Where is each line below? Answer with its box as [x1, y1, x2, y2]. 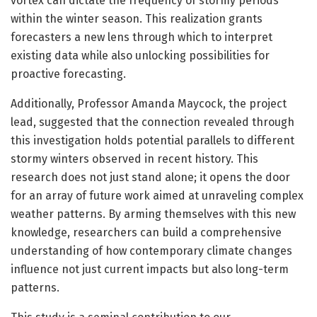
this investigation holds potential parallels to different [11, 133, 294, 147]
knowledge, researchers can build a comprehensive [11, 225, 282, 239]
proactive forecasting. [11, 67, 126, 81]
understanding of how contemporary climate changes [11, 243, 292, 258]
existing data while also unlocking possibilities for [11, 48, 270, 62]
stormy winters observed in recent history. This [11, 151, 258, 166]
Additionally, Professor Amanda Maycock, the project [11, 96, 287, 110]
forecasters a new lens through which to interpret [11, 30, 272, 44]
